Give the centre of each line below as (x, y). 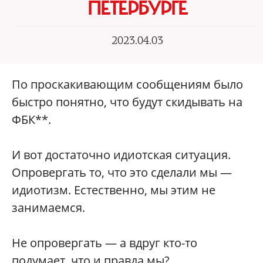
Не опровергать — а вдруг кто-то (104, 243)
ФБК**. (31, 119)
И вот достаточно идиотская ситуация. (121, 155)
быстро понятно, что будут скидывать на (127, 102)
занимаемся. (48, 208)
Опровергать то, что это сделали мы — (122, 172)
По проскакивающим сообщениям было (127, 84)
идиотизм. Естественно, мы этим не (114, 190)
